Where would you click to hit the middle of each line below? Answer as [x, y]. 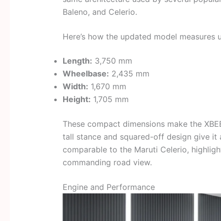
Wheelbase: [86, 74]
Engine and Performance [109, 187]
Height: [76, 99]
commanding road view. [107, 163]
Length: [77, 61]
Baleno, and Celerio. [100, 12]
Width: [75, 87]
